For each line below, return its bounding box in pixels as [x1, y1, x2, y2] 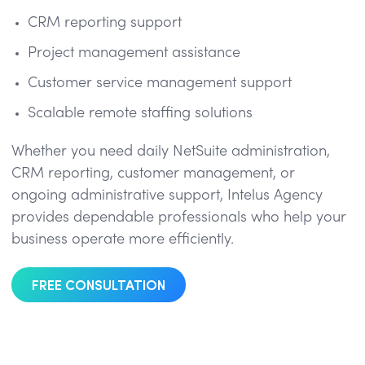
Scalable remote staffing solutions [28, 106, 253, 121]
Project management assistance [28, 46, 240, 60]
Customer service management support [28, 76, 292, 90]
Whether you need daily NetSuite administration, [11, 144, 330, 159]
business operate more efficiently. [11, 232, 234, 247]
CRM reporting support [28, 15, 182, 30]
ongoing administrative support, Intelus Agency [11, 188, 323, 203]
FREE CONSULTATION [32, 275, 166, 295]
